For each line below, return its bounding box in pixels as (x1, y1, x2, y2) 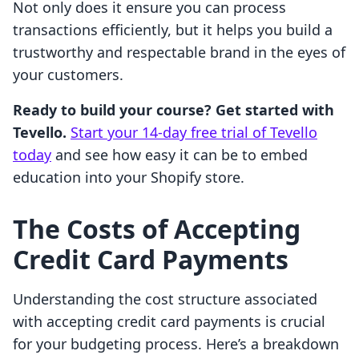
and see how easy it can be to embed (51, 145, 308, 165)
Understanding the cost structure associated (13, 289, 317, 309)
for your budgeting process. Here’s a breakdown (13, 334, 339, 354)
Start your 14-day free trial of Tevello (71, 123, 317, 143)
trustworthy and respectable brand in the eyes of (13, 42, 345, 63)
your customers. (13, 65, 123, 85)
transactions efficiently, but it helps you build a (13, 20, 333, 40)
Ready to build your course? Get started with (13, 100, 334, 120)
